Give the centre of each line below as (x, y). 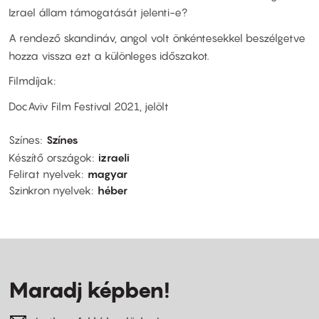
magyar (108, 174)
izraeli (114, 158)
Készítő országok (50, 158)
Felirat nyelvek (45, 174)
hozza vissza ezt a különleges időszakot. (109, 55)
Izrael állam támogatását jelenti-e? (98, 12)
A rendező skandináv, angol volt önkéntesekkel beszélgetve (157, 37)
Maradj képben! (89, 290)
